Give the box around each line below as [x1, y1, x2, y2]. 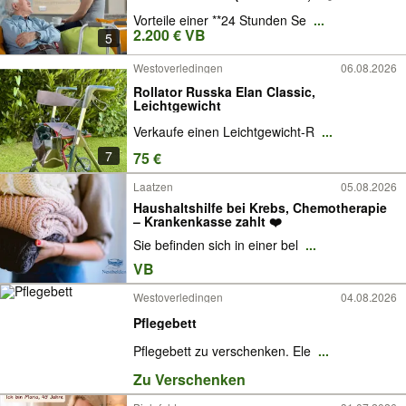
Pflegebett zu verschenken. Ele [133, 342, 314, 361]
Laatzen [133, 179, 173, 194]
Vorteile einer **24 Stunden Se [133, 11, 310, 29]
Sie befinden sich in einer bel [133, 236, 302, 255]
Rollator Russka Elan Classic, [133, 82, 315, 101]
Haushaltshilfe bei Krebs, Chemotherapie [133, 198, 387, 217]
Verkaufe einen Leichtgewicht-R [133, 122, 318, 141]
